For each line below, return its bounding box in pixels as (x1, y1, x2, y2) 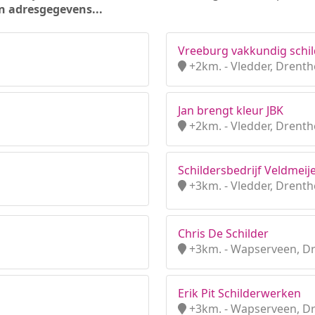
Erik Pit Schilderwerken (178, 285, 301, 301)
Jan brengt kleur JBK (178, 103, 283, 118)
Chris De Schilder (178, 226, 269, 241)
